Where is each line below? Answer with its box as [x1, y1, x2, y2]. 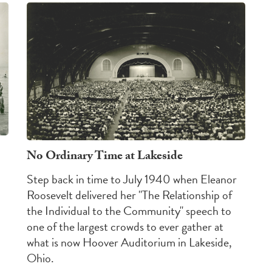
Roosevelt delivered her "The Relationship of [27, 185, 232, 204]
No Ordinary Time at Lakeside [27, 146, 183, 168]
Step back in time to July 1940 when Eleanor [27, 169, 237, 188]
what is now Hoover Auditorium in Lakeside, [27, 233, 232, 251]
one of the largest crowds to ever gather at [27, 217, 223, 236]
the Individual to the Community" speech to [27, 201, 231, 220]
